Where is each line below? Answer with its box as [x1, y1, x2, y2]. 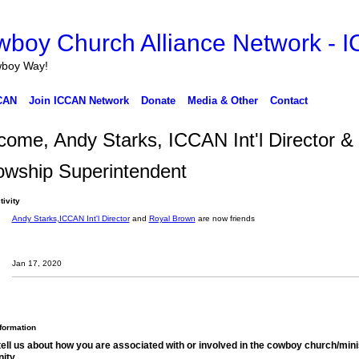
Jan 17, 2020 [11, 259, 62, 268]
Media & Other [187, 95, 258, 107]
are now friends [195, 214, 255, 223]
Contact [269, 95, 308, 107]
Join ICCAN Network [28, 95, 129, 107]
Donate [140, 95, 175, 107]
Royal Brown [148, 214, 196, 223]
